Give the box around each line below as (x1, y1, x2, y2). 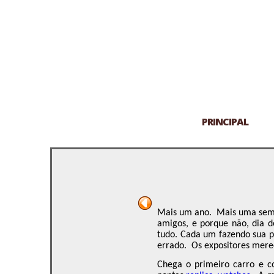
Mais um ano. (157, 208, 212, 218)
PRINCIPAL (202, 115, 248, 128)
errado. (157, 241, 187, 251)
